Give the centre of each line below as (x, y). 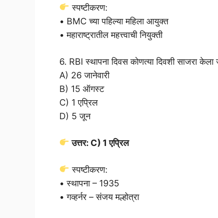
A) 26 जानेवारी (84, 75)
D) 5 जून (75, 116)
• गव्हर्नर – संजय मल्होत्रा (99, 197)
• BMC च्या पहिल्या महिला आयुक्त (114, 21)
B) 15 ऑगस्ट (82, 89)
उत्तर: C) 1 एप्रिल (99, 143)
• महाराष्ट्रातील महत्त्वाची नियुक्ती (111, 35)
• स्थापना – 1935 (89, 183)
